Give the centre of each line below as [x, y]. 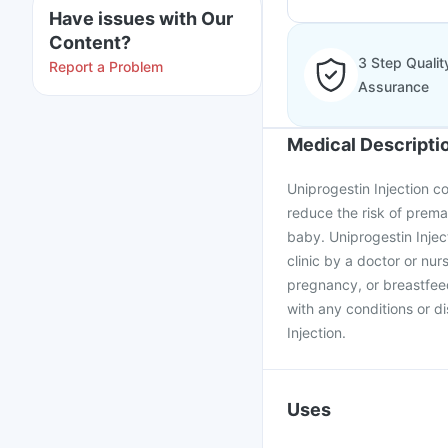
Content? [90, 42]
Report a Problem [106, 66]
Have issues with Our [141, 18]
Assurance [393, 86]
